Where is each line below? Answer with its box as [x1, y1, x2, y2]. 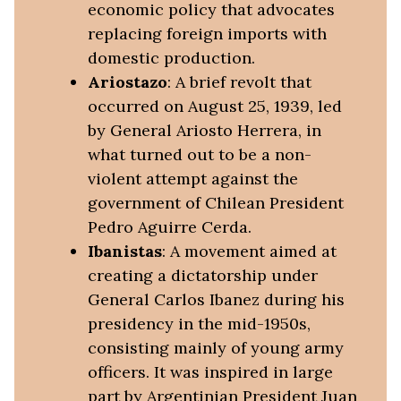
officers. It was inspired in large [87, 362, 333, 383]
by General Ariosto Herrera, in [87, 120, 321, 141]
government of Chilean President [87, 192, 344, 214]
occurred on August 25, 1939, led [87, 96, 342, 117]
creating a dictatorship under [87, 265, 318, 286]
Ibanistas [87, 241, 162, 262]
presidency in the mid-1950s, [87, 313, 311, 335]
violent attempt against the [87, 168, 298, 190]
